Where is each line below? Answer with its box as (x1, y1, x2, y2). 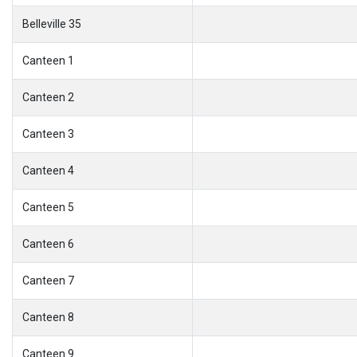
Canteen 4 (22, 163, 74, 177)
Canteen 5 (22, 200, 74, 214)
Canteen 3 (22, 127, 74, 140)
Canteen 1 (22, 53, 74, 67)
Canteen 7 (22, 273, 74, 287)
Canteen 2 (22, 90, 74, 104)
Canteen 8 (22, 310, 74, 324)
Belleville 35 (22, 17, 81, 30)
